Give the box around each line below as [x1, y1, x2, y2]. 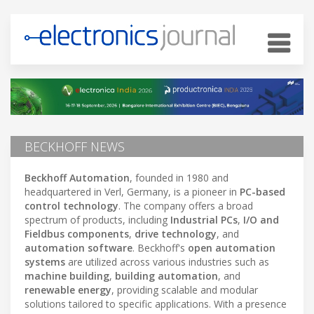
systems [25, 254, 65, 268]
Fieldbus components [25, 226, 129, 240]
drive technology [135, 226, 217, 240]
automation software [25, 240, 132, 254]
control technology [25, 198, 118, 212]
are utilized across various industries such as [65, 254, 269, 268]
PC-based [240, 184, 285, 198]
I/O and [243, 212, 279, 226]
